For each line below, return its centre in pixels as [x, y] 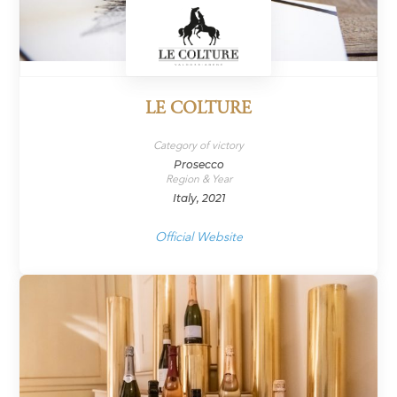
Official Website [198, 237]
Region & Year [198, 179]
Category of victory [198, 146]
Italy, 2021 [198, 198]
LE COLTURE [198, 110]
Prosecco [198, 165]
